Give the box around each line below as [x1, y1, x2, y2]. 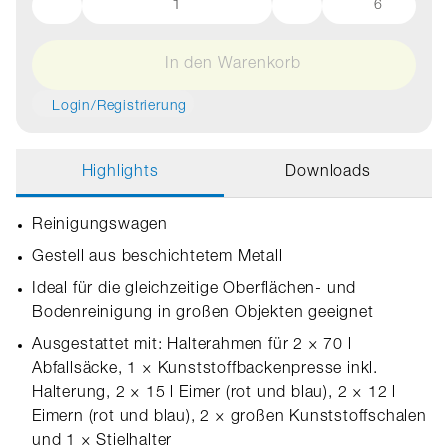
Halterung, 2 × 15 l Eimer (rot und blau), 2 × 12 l [32, 386, 396, 402]
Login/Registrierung [52, 100, 188, 114]
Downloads [285, 165, 371, 181]
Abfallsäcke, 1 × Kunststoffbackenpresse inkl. [32, 362, 378, 378]
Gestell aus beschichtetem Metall [32, 250, 283, 266]
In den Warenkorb [165, 57, 301, 73]
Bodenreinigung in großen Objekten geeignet [32, 306, 374, 322]
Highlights [81, 165, 159, 181]
